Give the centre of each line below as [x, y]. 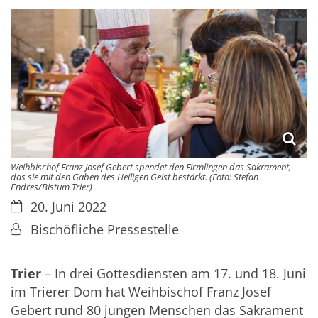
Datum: [32, 205]
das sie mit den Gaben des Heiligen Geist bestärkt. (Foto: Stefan [135, 176]
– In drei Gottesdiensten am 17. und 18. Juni [174, 274]
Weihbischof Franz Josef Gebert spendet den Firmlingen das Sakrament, [151, 166]
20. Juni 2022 [68, 206]
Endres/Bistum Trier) [51, 186]
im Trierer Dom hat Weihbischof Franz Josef [141, 292]
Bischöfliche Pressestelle [104, 229]
